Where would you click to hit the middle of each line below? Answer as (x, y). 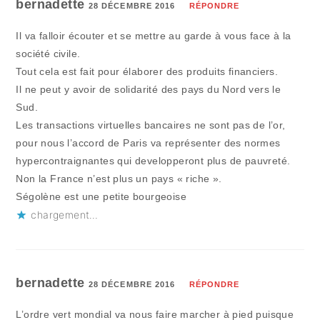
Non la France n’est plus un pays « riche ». (119, 179)
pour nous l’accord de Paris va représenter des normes (148, 143)
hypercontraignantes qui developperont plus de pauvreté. (153, 161)
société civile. (48, 54)
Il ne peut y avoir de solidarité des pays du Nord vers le (149, 90)
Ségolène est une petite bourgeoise (101, 197)
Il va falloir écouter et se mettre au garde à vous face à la (154, 36)
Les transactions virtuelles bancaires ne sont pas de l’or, (151, 125)
